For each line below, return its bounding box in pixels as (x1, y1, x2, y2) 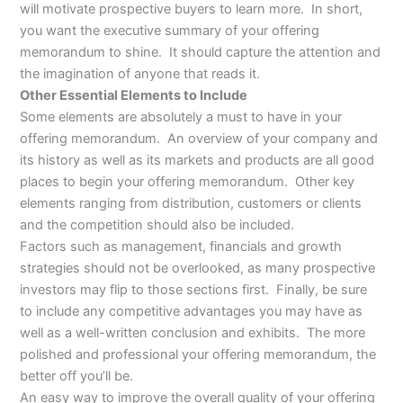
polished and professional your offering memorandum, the (20, 345, 377, 363)
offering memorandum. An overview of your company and (20, 130, 379, 147)
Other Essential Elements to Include (20, 86, 248, 103)
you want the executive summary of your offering (20, 22, 320, 39)
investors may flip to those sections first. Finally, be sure (20, 281, 368, 298)
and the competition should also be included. (20, 216, 299, 233)
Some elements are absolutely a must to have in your (20, 108, 343, 125)
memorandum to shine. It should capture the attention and (20, 43, 381, 60)
